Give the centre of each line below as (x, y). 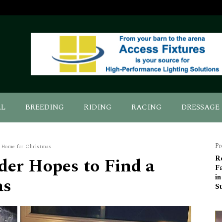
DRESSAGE (200, 108)
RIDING (98, 108)
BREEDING (45, 108)
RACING (146, 108)
